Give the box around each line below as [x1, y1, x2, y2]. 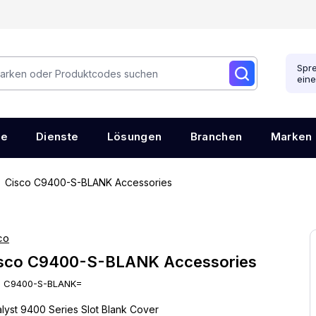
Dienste [35, 130, 79, 143]
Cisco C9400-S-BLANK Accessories [5, 176, 172, 188]
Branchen [190, 130, 243, 143]
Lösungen [107, 130, 162, 143]
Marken [270, 130, 312, 143]
